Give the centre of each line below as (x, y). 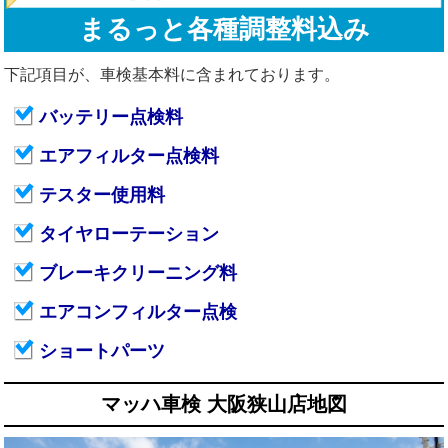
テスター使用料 (102, 194)
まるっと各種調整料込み (224, 28)
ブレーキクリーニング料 (138, 272)
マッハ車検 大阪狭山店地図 (224, 403)
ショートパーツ (102, 350)
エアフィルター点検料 (129, 155)
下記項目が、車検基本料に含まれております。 (172, 74)
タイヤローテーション (129, 233)
